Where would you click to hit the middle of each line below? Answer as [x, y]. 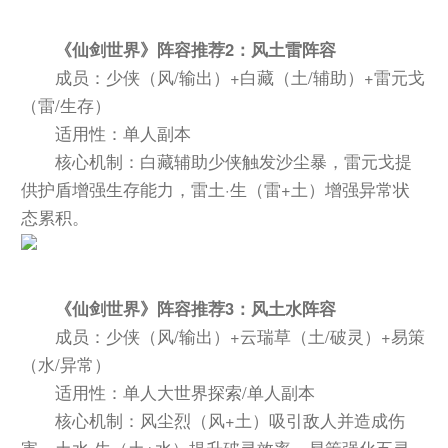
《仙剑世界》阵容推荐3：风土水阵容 [196, 307]
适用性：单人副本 [123, 132]
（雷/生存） [66, 104]
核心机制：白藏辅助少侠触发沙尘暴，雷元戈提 [234, 160]
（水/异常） [66, 363]
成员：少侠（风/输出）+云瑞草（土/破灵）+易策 [240, 335]
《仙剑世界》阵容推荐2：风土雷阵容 [196, 48]
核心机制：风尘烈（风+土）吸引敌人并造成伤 [230, 419]
